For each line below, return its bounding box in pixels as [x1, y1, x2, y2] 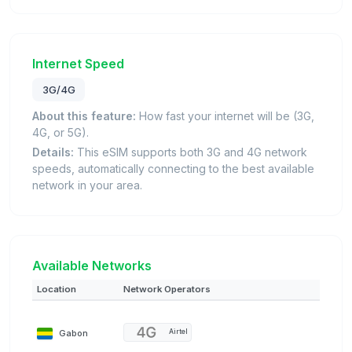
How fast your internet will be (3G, [136, 108, 314, 123]
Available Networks [32, 257, 152, 273]
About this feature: [32, 108, 136, 123]
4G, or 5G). [32, 125, 89, 139]
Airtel [169, 328, 188, 336]
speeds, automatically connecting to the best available [32, 161, 314, 175]
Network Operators [123, 283, 211, 295]
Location [37, 283, 76, 295]
